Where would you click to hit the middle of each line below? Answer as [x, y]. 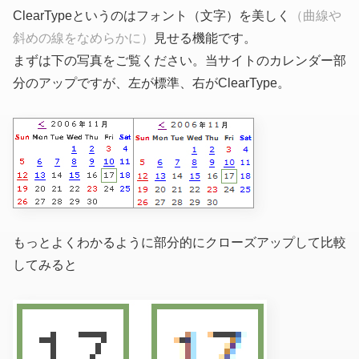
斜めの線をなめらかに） [83, 38]
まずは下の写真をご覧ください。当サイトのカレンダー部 [179, 61]
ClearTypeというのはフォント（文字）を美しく [151, 16]
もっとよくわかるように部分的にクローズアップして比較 [179, 242]
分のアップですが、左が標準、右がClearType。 [151, 83]
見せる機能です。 [205, 38]
